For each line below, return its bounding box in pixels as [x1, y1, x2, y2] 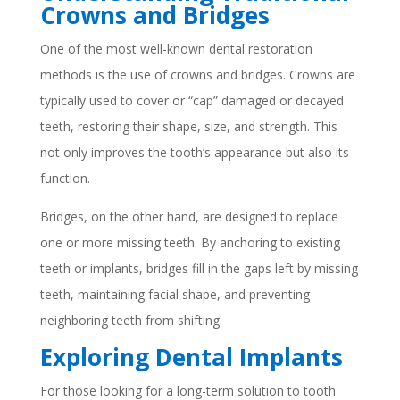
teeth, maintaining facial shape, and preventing [39, 286, 310, 303]
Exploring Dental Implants [39, 341, 343, 373]
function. [39, 170, 90, 187]
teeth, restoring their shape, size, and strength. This [39, 118, 337, 135]
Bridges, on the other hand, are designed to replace [39, 208, 338, 225]
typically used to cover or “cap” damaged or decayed [39, 92, 344, 109]
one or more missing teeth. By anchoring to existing [39, 234, 340, 251]
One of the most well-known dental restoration [39, 40, 312, 57]
